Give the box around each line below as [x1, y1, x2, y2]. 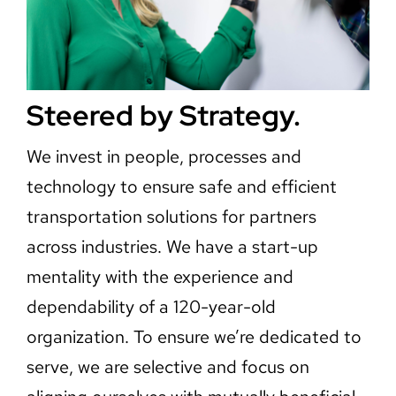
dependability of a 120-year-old [26, 294, 276, 318]
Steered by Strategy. [26, 95, 301, 134]
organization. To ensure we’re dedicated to [26, 324, 362, 348]
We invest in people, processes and [26, 144, 301, 168]
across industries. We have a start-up [26, 234, 318, 258]
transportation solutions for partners [26, 204, 316, 228]
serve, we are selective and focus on [26, 354, 309, 378]
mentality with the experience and [26, 264, 293, 288]
